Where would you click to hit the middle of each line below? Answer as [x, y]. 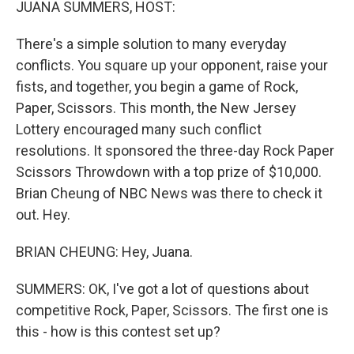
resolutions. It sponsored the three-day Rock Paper [175, 151]
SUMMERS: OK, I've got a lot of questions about [162, 289]
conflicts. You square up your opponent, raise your [172, 65]
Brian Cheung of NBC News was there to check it [169, 193]
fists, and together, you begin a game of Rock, [157, 87]
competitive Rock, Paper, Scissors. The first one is [172, 310]
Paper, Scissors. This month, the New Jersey [156, 108]
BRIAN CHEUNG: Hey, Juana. [104, 252]
